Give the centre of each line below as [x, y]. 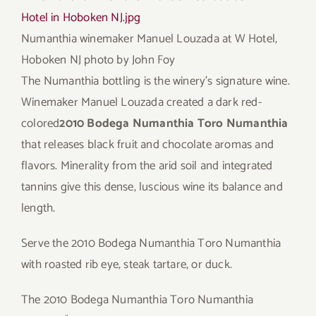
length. [38, 208]
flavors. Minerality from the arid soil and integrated [147, 166]
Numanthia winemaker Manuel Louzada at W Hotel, [150, 39]
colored [41, 124]
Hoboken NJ [53, 60]
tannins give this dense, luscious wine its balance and [152, 187]
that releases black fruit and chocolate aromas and [148, 145]
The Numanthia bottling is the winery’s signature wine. [156, 81]
